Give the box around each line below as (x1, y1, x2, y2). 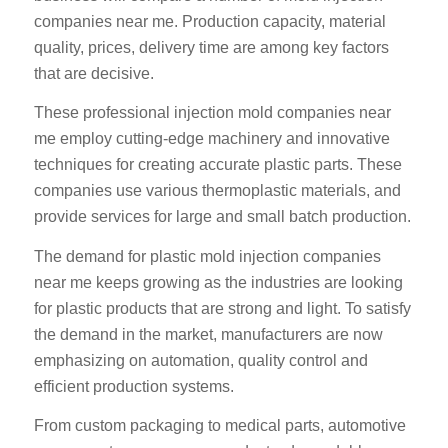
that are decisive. (33, 64, 154, 82)
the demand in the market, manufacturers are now (33, 325, 383, 343)
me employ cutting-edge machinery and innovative (33, 130, 390, 148)
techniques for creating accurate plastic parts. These (33, 156, 402, 174)
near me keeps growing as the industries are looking (33, 273, 403, 291)
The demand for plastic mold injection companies (33, 247, 381, 265)
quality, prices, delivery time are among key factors (33, 38, 389, 56)
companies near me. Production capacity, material (33, 12, 386, 30)
